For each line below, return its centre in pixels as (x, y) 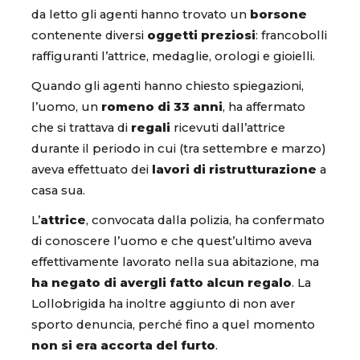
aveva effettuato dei (92, 169)
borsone (278, 14)
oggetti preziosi (201, 35)
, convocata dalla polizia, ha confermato (205, 220)
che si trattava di (81, 127)
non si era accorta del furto (123, 345)
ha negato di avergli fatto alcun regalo (162, 282)
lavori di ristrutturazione (234, 169)
